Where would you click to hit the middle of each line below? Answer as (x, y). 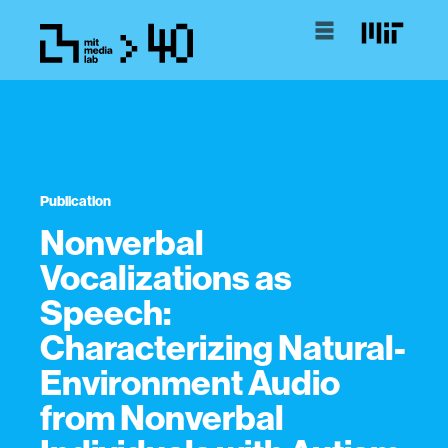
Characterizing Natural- (223, 347)
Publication (75, 201)
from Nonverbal (162, 417)
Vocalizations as (166, 277)
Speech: (105, 312)
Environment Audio (190, 382)
